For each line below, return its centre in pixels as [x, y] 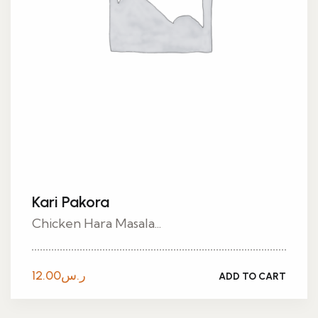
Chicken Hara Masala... [97, 223]
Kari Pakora [71, 202]
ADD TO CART [252, 276]
